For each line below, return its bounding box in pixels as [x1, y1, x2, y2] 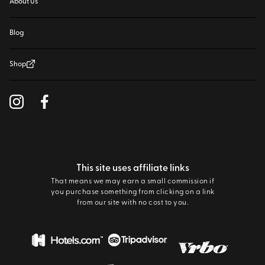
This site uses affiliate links [76, 163, 189, 173]
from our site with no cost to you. [77, 199, 188, 206]
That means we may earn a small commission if [51, 177, 214, 185]
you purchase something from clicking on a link [50, 188, 215, 196]
